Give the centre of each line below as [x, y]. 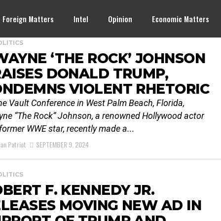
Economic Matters [181, 19]
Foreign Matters [28, 19]
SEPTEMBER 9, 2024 [62, 144]
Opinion [120, 19]
